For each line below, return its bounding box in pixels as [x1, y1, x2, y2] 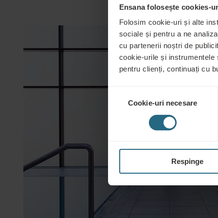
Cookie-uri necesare [128, 99, 197, 108]
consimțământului [108, 99, 164, 108]
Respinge [171, 157, 203, 166]
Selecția [108, 87, 133, 96]
